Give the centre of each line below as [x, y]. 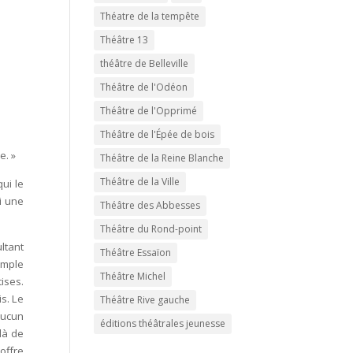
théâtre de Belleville [145, 63]
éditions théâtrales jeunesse [163, 323]
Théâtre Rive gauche [145, 300]
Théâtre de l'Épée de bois [158, 134]
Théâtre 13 [124, 40]
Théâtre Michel [133, 276]
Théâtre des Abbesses [150, 205]
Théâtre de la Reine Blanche [162, 158]
